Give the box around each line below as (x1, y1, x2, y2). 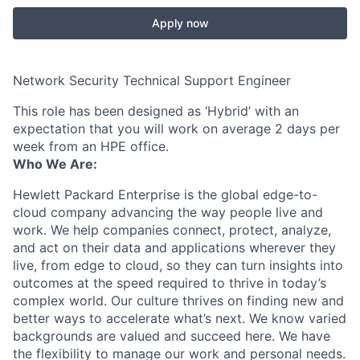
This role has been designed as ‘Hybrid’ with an (13, 103, 299, 119)
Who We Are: (13, 156, 97, 172)
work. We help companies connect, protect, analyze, (13, 222, 331, 238)
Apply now (151, 16, 209, 30)
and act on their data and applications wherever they (13, 239, 336, 256)
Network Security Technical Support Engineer (13, 72, 291, 88)
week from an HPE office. (13, 138, 169, 154)
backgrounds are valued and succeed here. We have (13, 328, 330, 344)
